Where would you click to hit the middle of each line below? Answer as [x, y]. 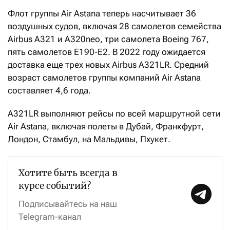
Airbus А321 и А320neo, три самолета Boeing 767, [108, 39]
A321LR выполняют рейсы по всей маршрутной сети [114, 114]
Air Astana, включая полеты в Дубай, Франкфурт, [106, 127]
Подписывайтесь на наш [68, 204]
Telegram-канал [50, 217]
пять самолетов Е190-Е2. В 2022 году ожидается [107, 52]
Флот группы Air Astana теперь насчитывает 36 [102, 14]
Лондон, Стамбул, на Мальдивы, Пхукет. [89, 139]
